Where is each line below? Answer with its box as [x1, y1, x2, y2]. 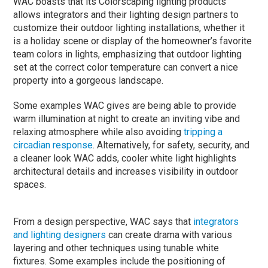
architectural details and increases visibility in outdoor [13, 165, 239, 177]
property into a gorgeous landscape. [13, 74, 164, 86]
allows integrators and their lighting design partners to [13, 8, 239, 20]
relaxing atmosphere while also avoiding [13, 126, 184, 138]
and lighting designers [13, 229, 106, 240]
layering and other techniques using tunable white [13, 242, 220, 254]
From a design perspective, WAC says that [13, 215, 194, 227]
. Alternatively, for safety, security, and [93, 139, 250, 151]
